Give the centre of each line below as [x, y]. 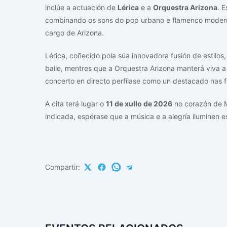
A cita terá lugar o [75, 104]
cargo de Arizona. [74, 33]
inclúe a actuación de [81, 8]
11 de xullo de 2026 [139, 104]
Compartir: [63, 167]
